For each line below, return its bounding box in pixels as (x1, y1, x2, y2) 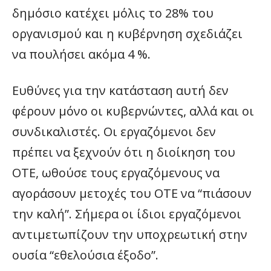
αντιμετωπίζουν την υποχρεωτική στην (12, 226, 247, 243)
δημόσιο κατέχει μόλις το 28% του (12, 5, 214, 21)
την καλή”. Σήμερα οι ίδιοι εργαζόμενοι (12, 206, 241, 222)
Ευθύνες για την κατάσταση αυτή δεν (12, 82, 229, 99)
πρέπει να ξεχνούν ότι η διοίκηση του (12, 144, 235, 160)
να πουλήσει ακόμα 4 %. (12, 46, 151, 62)
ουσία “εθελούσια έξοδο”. (12, 247, 158, 263)
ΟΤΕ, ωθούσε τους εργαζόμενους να (12, 165, 220, 181)
